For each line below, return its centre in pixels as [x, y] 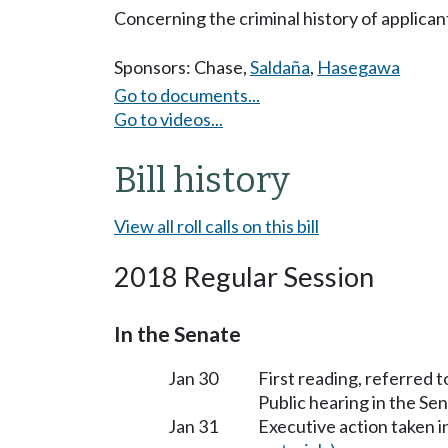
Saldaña [280, 67]
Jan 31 [193, 425]
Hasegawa [358, 67]
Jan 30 [193, 377]
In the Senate [177, 333]
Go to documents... [187, 94]
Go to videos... [168, 118]
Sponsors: [154, 67]
